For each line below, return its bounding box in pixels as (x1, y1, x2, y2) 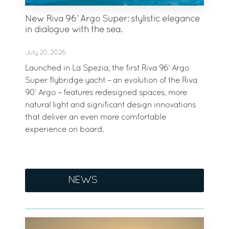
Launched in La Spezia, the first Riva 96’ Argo (25, 65, 190, 73)
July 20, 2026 (25, 50, 66, 57)
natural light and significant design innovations (25, 102, 196, 109)
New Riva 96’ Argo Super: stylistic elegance (25, 15, 200, 24)
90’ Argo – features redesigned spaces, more (25, 89, 188, 97)
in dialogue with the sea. (25, 26, 123, 35)
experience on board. (25, 126, 104, 134)
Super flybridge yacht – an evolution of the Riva (25, 77, 198, 85)
